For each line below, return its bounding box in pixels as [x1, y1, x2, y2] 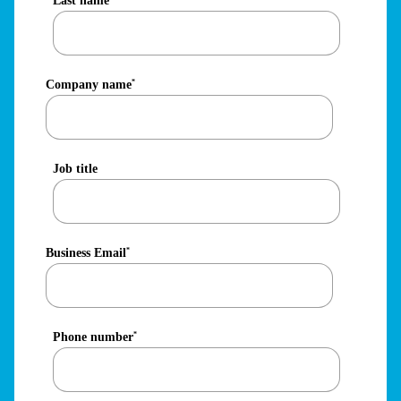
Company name [46, 78, 132, 92]
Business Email [46, 246, 126, 260]
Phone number [53, 330, 133, 345]
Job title [53, 162, 98, 176]
